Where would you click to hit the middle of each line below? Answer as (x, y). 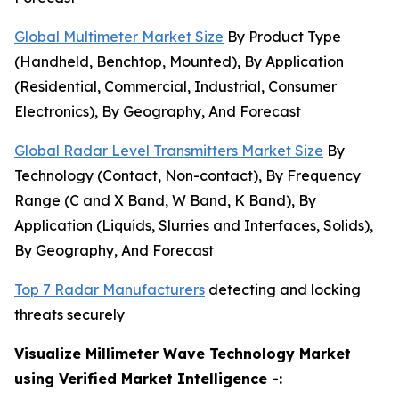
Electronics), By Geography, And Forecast (158, 112)
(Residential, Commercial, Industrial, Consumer (175, 87)
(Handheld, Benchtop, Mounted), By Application (179, 62)
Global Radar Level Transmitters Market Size (169, 151)
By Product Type (282, 37)
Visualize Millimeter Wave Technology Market (183, 354)
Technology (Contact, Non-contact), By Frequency (187, 176)
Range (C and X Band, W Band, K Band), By (165, 201)
